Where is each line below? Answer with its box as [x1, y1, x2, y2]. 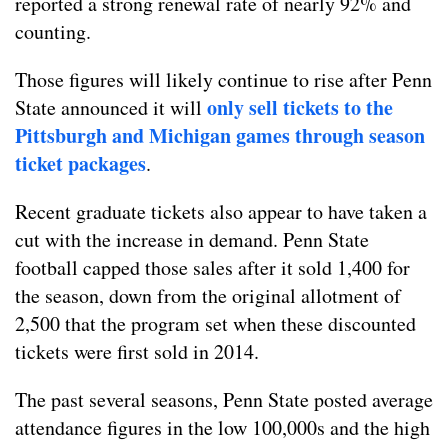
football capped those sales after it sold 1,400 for [15, 254, 410, 282]
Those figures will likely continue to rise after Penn [15, 66, 432, 94]
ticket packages [15, 149, 146, 179]
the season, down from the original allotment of [15, 282, 401, 310]
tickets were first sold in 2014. [15, 338, 259, 366]
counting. [15, 18, 91, 46]
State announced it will [15, 94, 207, 122]
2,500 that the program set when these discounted [15, 310, 416, 338]
